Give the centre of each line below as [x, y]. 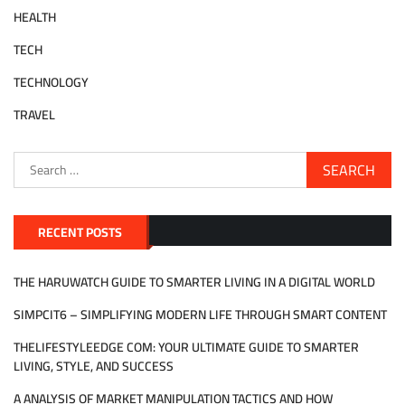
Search [31, 160]
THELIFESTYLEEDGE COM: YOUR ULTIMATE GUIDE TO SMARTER [186, 347]
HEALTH [35, 17]
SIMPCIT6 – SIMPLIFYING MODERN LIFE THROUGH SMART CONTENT [200, 314]
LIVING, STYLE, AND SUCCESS [94, 366]
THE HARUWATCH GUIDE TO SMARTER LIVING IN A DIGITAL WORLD [194, 282]
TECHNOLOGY [51, 82]
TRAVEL [34, 114]
